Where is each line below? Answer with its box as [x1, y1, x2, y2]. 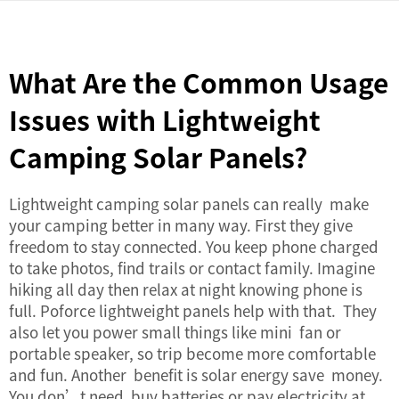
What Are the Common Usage [9, 62, 388, 102]
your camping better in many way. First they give [9, 214, 353, 236]
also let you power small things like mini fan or [9, 321, 341, 343]
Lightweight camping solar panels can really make [9, 192, 369, 215]
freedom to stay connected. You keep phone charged [9, 235, 382, 257]
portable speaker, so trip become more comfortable [9, 342, 376, 364]
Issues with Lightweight [9, 100, 321, 139]
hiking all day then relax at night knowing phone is [9, 278, 362, 300]
